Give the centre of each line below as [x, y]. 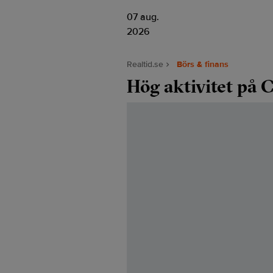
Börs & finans [203, 64]
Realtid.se [145, 64]
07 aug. [143, 17]
